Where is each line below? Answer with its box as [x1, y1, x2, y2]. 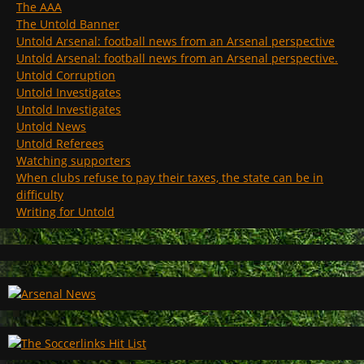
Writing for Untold [16, 203, 115, 219]
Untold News [16, 118, 86, 134]
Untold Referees [16, 135, 104, 151]
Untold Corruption [16, 67, 115, 83]
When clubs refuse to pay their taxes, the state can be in [16, 169, 323, 185]
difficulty [16, 186, 63, 202]
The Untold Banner [16, 15, 119, 32]
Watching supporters [16, 152, 131, 168]
